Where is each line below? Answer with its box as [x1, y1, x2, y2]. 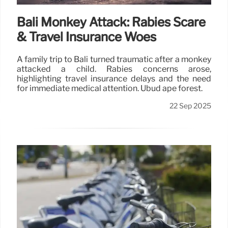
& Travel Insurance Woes [17, 30, 156, 45]
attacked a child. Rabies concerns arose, [17, 64, 211, 74]
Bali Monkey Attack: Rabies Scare [17, 15, 206, 30]
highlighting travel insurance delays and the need [17, 74, 211, 84]
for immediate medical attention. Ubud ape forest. [17, 83, 203, 94]
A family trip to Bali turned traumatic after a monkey [17, 54, 211, 65]
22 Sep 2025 [169, 101, 211, 111]
